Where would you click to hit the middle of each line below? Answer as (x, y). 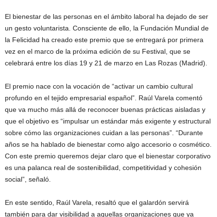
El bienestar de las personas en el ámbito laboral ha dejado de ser (107, 16)
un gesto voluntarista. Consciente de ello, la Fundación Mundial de (107, 28)
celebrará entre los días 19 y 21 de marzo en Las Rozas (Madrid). (106, 63)
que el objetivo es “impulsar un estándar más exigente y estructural (108, 121)
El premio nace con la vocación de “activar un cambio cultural (99, 86)
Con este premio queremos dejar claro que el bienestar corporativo (108, 156)
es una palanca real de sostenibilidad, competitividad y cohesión (103, 167)
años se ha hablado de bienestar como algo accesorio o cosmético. (108, 144)
